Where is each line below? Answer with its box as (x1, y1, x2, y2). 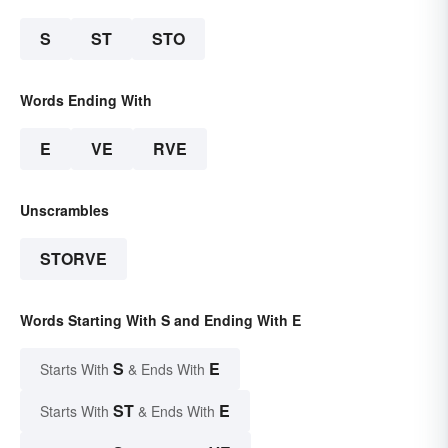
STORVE (40, 247, 107, 271)
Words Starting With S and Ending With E (20, 310, 301, 331)
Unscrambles (20, 200, 109, 221)
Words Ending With (20, 90, 152, 111)
